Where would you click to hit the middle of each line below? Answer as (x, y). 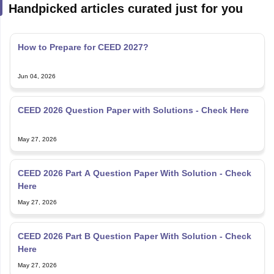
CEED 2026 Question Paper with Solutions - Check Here (133, 110)
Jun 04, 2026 (36, 76)
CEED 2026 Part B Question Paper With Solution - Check (121, 236)
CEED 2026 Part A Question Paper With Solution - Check (134, 173)
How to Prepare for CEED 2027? (83, 47)
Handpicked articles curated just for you (125, 8)
